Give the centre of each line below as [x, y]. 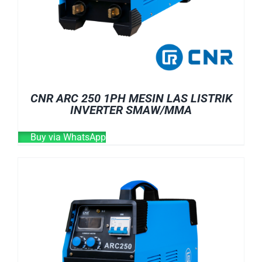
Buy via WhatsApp [67, 137]
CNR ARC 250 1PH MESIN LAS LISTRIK [131, 98]
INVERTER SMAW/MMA [131, 110]
